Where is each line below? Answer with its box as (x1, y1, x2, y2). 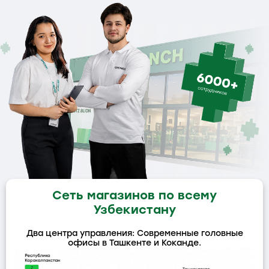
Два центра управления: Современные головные (26, 228, 243, 238)
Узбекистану (93, 202, 176, 217)
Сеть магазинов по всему (52, 187, 217, 202)
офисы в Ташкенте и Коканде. (68, 237, 201, 248)
